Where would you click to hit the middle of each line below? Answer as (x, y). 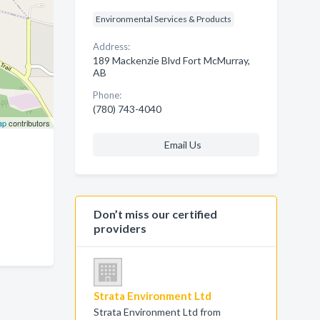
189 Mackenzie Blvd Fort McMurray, (171, 60)
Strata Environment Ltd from (157, 312)
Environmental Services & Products (163, 19)
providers (120, 228)
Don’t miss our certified (155, 214)
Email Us (182, 145)
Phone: (107, 95)
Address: (111, 46)
